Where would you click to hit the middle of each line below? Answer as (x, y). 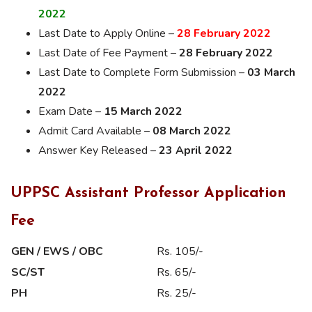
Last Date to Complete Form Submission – (143, 72)
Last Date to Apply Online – (108, 33)
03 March (271, 72)
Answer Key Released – (99, 150)
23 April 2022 (196, 150)
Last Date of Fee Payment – (109, 53)
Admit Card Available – (95, 131)
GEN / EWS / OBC (57, 251)
